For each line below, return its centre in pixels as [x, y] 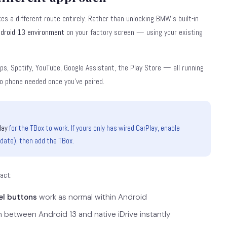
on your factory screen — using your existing [134, 32]
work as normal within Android [92, 197]
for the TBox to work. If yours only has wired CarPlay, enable [94, 128]
